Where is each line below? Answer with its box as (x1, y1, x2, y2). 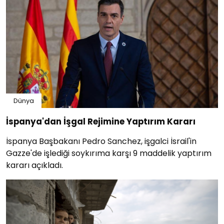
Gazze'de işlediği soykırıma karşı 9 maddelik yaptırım (6, 147, 211, 159)
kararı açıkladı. (6, 159, 63, 171)
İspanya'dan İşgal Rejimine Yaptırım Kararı (6, 115, 195, 128)
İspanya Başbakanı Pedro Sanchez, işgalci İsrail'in (6, 135, 196, 147)
